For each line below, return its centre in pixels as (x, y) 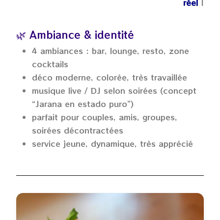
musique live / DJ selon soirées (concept (114, 90)
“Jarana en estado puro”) (83, 103)
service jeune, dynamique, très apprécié (112, 143)
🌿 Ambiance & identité (75, 34)
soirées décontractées (78, 130)
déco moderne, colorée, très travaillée (110, 77)
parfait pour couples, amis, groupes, (105, 117)
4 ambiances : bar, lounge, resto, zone (110, 50)
